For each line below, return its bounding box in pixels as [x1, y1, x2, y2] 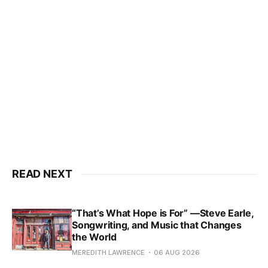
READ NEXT [12, 167, 72, 181]
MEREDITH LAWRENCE [72, 248, 145, 257]
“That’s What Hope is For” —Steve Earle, [72, 207, 254, 220]
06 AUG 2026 [154, 248, 200, 257]
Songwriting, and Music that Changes [72, 219, 242, 232]
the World [72, 231, 117, 243]
